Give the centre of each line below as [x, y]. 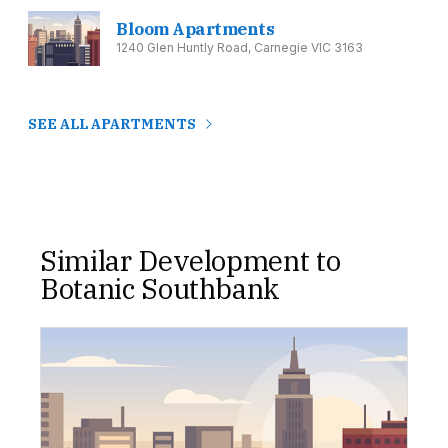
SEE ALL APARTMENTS [112, 123]
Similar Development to [190, 260]
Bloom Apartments [195, 29]
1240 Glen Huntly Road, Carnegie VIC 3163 [239, 48]
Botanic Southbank [160, 288]
